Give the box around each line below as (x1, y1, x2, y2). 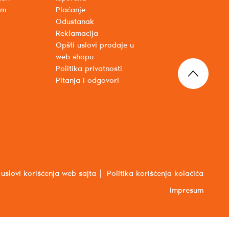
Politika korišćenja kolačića (107, 170, 203, 178)
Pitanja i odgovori (56, 77, 120, 85)
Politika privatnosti (56, 65, 123, 74)
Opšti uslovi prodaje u (56, 41, 134, 50)
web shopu (56, 53, 94, 62)
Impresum (170, 187, 203, 195)
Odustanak (56, 18, 95, 27)
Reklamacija (56, 30, 99, 38)
